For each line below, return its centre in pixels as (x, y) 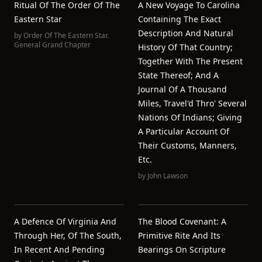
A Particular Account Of (184, 131)
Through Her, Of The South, (68, 235)
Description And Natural (186, 33)
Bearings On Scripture (182, 249)
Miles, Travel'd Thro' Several (192, 103)
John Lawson (168, 176)
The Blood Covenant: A (182, 221)
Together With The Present (190, 61)
